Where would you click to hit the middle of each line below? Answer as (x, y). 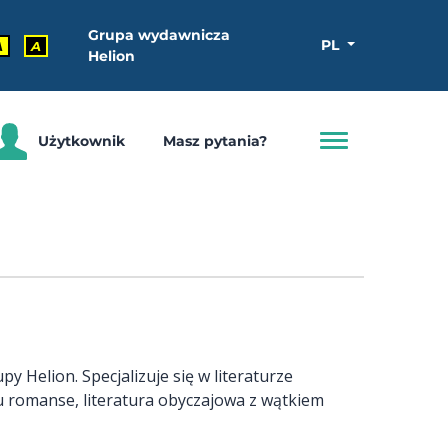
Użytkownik (81, 140)
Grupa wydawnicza (159, 34)
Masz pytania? (214, 140)
